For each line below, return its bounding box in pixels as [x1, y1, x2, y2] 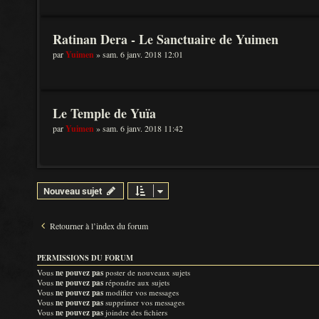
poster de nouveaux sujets [103, 267, 190, 278]
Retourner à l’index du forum [50, 220, 148, 231]
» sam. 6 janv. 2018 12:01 [94, 48, 183, 60]
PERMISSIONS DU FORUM [37, 252, 133, 263]
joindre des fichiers [103, 307, 167, 318]
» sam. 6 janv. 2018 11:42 [94, 122, 183, 134]
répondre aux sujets [103, 277, 169, 288]
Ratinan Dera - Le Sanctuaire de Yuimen [53, 30, 278, 48]
